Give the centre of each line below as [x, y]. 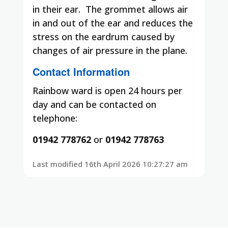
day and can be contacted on [94, 104]
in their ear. [56, 9]
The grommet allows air [137, 9]
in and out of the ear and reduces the [113, 23]
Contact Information [81, 71]
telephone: [55, 118]
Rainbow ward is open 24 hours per [107, 90]
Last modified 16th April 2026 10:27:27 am [110, 164]
